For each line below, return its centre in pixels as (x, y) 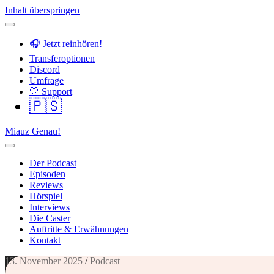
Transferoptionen (62, 58)
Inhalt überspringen (42, 10)
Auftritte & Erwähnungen (79, 229)
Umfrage (46, 80)
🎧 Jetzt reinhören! (66, 44)
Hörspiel (46, 196)
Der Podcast (53, 163)
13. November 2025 (44, 261)
